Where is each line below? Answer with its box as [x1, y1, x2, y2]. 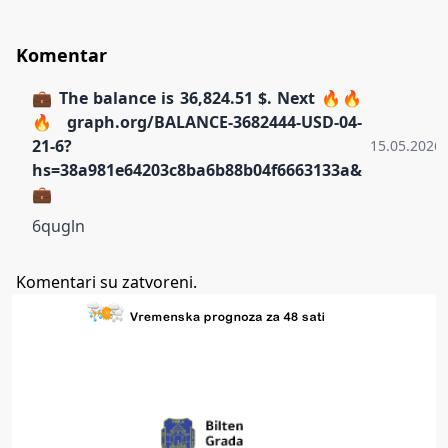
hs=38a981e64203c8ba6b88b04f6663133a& [32, 158, 362, 181]
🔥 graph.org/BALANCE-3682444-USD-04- [32, 110, 362, 133]
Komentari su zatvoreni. [16, 270, 197, 293]
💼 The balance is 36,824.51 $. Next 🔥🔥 [32, 86, 362, 109]
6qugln [32, 214, 85, 237]
